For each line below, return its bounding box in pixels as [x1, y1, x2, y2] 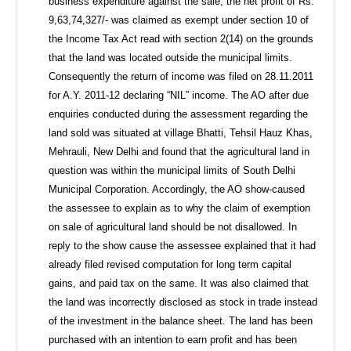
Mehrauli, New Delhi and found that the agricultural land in [49, 145, 310, 157]
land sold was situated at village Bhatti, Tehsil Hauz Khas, [49, 126, 313, 139]
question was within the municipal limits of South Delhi [49, 164, 296, 176]
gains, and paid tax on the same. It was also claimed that [49, 277, 309, 289]
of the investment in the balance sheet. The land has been [49, 314, 313, 327]
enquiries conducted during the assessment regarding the [49, 107, 309, 120]
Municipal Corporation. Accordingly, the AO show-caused [49, 183, 306, 195]
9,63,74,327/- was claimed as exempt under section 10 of [49, 13, 309, 26]
